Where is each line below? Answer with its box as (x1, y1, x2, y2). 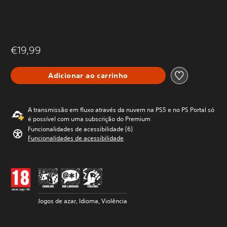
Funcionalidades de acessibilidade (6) (28, 125, 133, 133)
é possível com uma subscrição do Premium (28, 115, 150, 123)
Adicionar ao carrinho (48, 70, 128, 80)
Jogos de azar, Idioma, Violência (38, 197, 127, 205)
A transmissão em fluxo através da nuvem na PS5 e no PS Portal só (28, 105, 214, 114)
